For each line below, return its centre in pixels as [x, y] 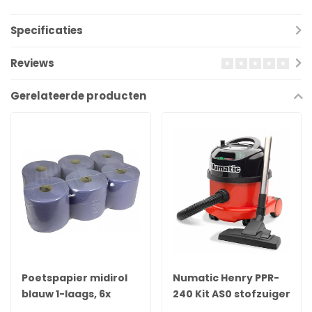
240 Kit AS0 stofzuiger [231, 294]
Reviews [32, 63]
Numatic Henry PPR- [226, 278]
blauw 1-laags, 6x [66, 294]
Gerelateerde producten [78, 96]
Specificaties [47, 31]
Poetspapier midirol [75, 278]
